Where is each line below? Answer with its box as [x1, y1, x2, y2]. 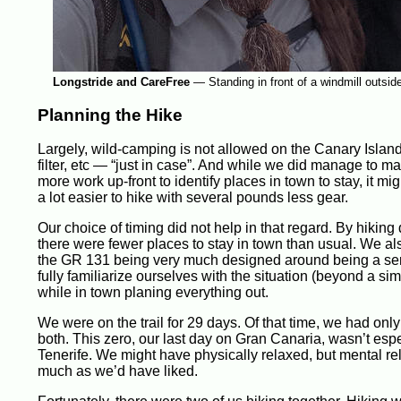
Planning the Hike [38, 105, 183, 124]
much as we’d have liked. [38, 363, 198, 380]
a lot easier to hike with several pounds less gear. [38, 190, 348, 206]
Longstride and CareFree [52, 75, 190, 89]
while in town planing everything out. [38, 285, 269, 301]
